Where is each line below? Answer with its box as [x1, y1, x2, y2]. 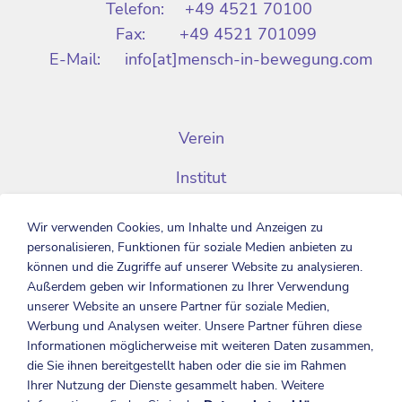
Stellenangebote [140, 285, 262, 307]
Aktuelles [166, 206, 236, 228]
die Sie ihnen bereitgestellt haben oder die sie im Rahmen [27, 357, 346, 374]
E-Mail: [49, 48, 100, 70]
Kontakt [173, 325, 229, 346]
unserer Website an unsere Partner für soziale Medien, [27, 298, 329, 315]
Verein [178, 127, 224, 149]
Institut [176, 167, 226, 188]
